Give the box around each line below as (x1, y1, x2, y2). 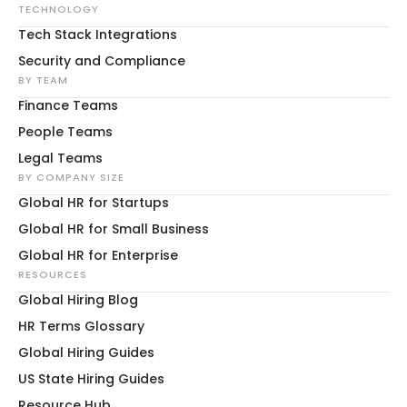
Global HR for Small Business (18, 220, 209, 238)
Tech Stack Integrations (18, 25, 177, 44)
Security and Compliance (18, 52, 185, 70)
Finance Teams (18, 96, 118, 114)
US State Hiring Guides (18, 370, 164, 388)
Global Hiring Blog (18, 291, 138, 309)
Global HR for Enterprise (18, 246, 178, 264)
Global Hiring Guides (18, 343, 154, 362)
